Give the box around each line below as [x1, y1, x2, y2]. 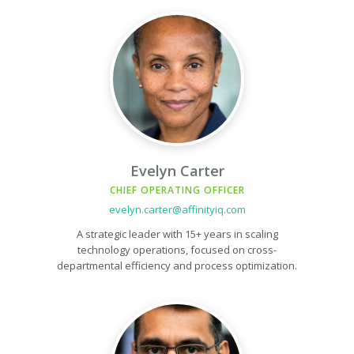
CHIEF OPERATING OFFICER [109, 183, 245, 197]
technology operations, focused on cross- [77, 243, 277, 257]
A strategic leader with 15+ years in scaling [76, 227, 278, 241]
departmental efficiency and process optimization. [57, 258, 297, 273]
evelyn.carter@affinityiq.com [108, 202, 246, 217]
